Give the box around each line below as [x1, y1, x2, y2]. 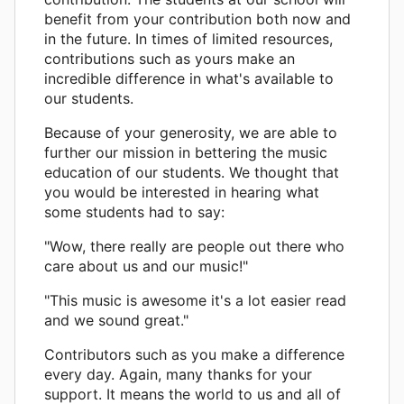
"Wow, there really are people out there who [44, 236, 344, 255]
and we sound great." [44, 310, 188, 329]
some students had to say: [44, 202, 225, 221]
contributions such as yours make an [44, 49, 295, 68]
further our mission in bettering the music [44, 142, 327, 161]
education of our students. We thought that [44, 162, 339, 181]
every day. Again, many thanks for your [44, 364, 312, 383]
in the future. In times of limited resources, [44, 29, 333, 48]
